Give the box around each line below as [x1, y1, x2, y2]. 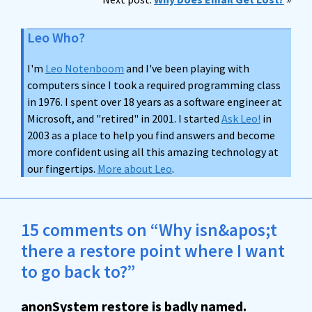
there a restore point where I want [21, 240, 285, 262]
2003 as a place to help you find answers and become [27, 128, 275, 142]
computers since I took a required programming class [27, 78, 281, 92]
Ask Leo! [221, 111, 260, 125]
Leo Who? [27, 29, 85, 46]
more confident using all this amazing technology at [27, 145, 279, 159]
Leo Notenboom [45, 61, 124, 75]
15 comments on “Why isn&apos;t [21, 219, 277, 241]
